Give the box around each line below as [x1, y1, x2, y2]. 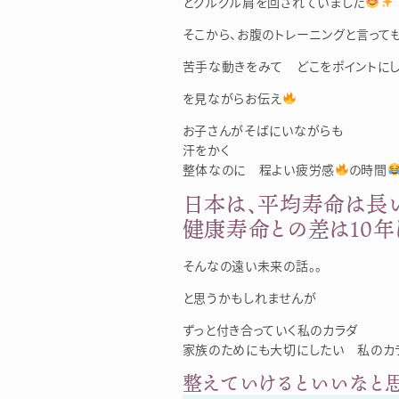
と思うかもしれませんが [182, 288, 317, 306]
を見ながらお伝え [182, 88, 283, 107]
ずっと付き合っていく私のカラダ [182, 320, 358, 338]
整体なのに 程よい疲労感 [182, 159, 335, 178]
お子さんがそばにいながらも [182, 120, 344, 139]
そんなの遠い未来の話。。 [182, 256, 322, 274]
